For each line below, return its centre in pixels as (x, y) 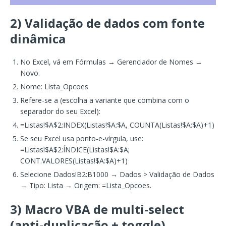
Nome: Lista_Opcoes (54, 86)
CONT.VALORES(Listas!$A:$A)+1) (74, 160)
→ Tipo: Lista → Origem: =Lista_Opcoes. (86, 185)
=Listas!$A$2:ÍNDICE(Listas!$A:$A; (75, 149)
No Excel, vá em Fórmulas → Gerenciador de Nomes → (111, 62)
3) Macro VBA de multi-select (97, 209)
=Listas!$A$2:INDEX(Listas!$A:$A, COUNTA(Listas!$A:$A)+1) (117, 125)
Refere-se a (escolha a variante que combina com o (105, 100)
